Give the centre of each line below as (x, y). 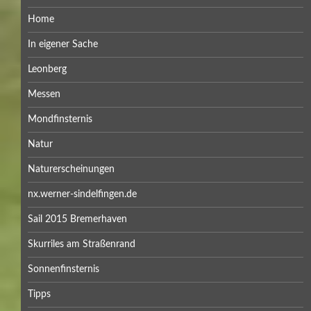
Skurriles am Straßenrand (82, 244)
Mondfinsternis (60, 119)
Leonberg (47, 69)
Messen (44, 94)
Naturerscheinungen (71, 169)
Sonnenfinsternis (64, 269)
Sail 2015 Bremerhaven (77, 219)
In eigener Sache (63, 44)
